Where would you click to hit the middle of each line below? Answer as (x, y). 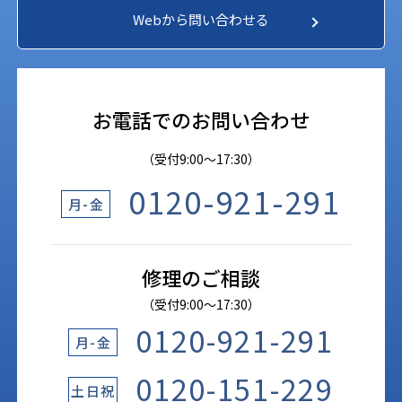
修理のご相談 (201, 277)
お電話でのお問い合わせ (201, 119)
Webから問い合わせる (201, 20)
